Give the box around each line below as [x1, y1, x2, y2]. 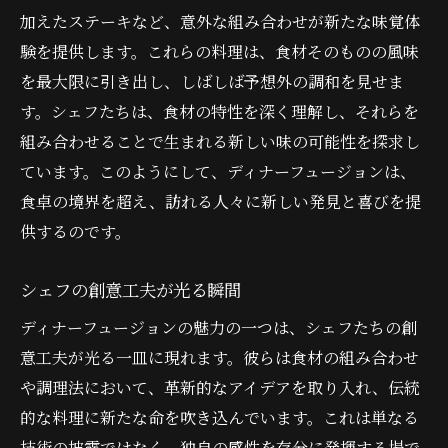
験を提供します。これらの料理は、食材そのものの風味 [20, 39, 419, 63]
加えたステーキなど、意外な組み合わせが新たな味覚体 [20, 9, 420, 33]
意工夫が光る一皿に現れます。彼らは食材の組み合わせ [20, 345, 419, 369]
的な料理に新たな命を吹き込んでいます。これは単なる [20, 405, 419, 429]
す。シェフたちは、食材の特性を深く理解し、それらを [20, 99, 419, 123]
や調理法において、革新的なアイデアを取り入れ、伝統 [20, 375, 420, 399]
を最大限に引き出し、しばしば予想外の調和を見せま [20, 69, 404, 93]
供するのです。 [20, 219, 131, 243]
